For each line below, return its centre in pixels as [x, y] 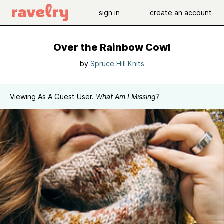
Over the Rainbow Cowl [112, 47]
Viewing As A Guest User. [53, 97]
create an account [181, 12]
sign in [109, 12]
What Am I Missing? [128, 97]
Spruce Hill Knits [117, 64]
